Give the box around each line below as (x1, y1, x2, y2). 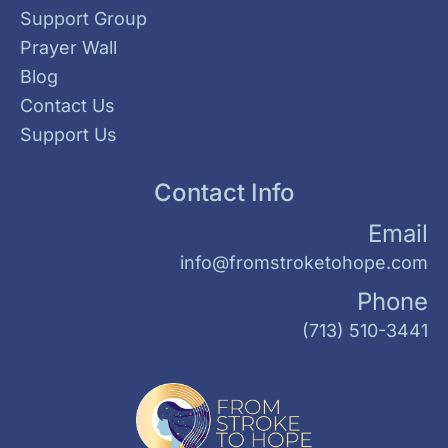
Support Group (20, 7, 147, 29)
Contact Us (20, 94, 115, 116)
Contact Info (153, 177, 295, 207)
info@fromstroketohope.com (180, 251, 428, 273)
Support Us (20, 123, 117, 145)
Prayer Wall (20, 36, 117, 58)
